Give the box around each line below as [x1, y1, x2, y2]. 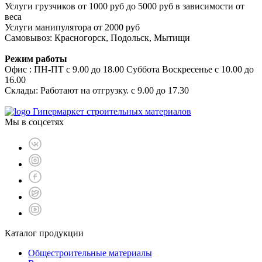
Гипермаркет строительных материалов [33, 106, 191, 116]
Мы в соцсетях [5, 116, 64, 127]
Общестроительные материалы [28, 247, 152, 258]
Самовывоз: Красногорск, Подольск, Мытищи [5, 32, 190, 43]
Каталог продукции [5, 227, 84, 238]
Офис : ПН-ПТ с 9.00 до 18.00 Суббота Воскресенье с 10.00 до [5, 64, 254, 74]
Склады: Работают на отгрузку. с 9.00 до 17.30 [5, 85, 189, 95]
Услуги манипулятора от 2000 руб [5, 22, 142, 32]
